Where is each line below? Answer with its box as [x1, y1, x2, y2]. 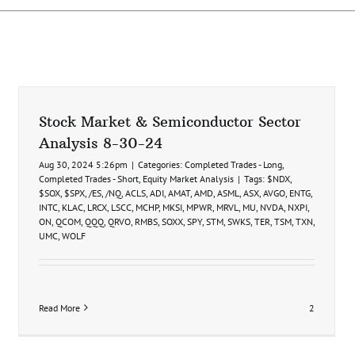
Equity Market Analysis [143, 172, 234, 185]
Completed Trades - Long [185, 158, 282, 170]
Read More [39, 301, 80, 314]
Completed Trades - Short [39, 172, 139, 185]
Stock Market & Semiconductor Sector [39, 112, 301, 131]
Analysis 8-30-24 [39, 133, 162, 152]
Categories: [138, 158, 185, 170]
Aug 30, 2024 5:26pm [39, 158, 128, 170]
